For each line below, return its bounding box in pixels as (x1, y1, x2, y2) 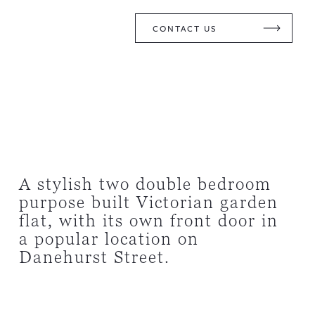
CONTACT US (152, 21, 217, 34)
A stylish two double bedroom (18, 173, 271, 195)
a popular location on (18, 228, 199, 250)
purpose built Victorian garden (18, 191, 278, 214)
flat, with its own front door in (18, 210, 278, 232)
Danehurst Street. (18, 246, 170, 269)
